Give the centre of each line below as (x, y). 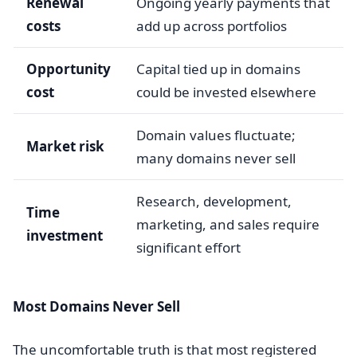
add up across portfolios (212, 26)
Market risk (65, 146)
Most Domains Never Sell (96, 306)
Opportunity (69, 69)
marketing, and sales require (228, 224)
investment (65, 235)
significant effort (188, 247)
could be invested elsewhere (226, 92)
